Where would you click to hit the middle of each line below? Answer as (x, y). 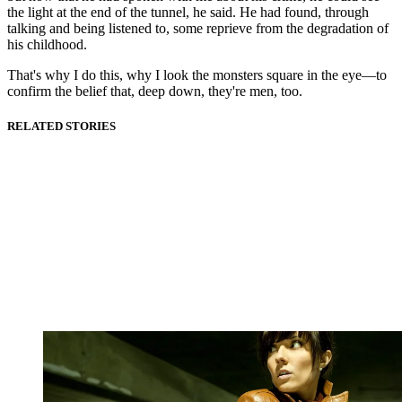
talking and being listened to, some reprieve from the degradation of (198, 29)
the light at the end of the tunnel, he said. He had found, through (188, 13)
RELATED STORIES (61, 127)
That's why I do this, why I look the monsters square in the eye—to (197, 75)
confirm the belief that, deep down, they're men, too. (155, 92)
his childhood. (47, 45)
